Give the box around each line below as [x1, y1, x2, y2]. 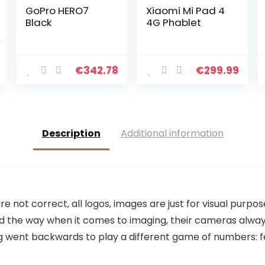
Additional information [120, 127, 224, 140]
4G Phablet [146, 15, 202, 30]
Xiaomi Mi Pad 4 [146, 4, 225, 18]
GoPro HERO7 [25, 4, 89, 18]
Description [41, 127, 101, 140]
